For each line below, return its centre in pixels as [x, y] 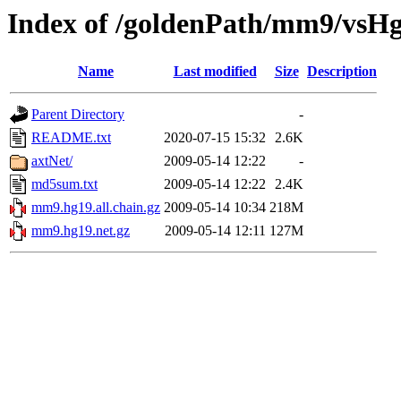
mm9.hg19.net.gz [81, 231]
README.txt [71, 138]
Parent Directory [78, 115]
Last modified [215, 72]
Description [342, 72]
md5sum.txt [64, 184]
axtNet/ [52, 161]
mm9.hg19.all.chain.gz [96, 208]
